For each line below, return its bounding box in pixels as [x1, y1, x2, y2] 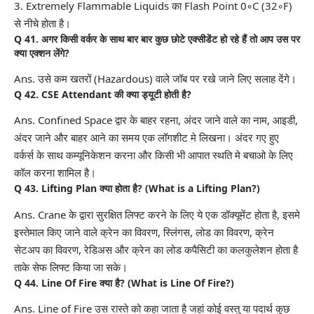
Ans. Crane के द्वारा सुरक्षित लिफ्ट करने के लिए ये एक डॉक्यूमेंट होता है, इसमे [14, 207, 300, 221]
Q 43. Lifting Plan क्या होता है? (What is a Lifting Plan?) [14, 182, 260, 196]
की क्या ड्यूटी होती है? [111, 87, 191, 101]
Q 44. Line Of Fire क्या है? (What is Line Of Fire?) [14, 275, 234, 289]
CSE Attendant [41, 87, 111, 101]
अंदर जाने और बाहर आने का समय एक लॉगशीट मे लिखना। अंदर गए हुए [14, 130, 279, 145]
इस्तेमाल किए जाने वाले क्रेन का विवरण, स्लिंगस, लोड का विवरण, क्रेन [14, 224, 274, 239]
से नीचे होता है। [14, 15, 71, 30]
